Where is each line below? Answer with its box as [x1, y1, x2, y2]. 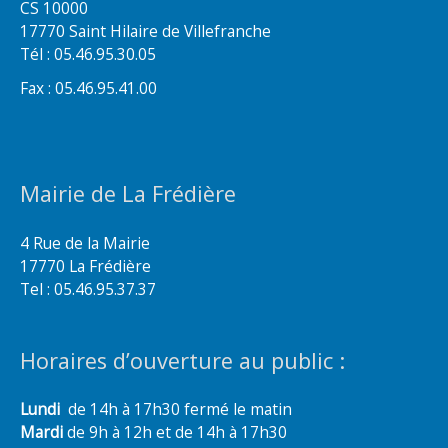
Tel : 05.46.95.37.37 [20, 278, 156, 301]
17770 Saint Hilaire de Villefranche [20, 19, 271, 42]
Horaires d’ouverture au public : [20, 345, 345, 375]
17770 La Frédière [20, 255, 151, 278]
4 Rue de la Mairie [20, 232, 150, 255]
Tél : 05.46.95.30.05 [20, 42, 156, 65]
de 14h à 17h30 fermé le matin [60, 398, 292, 421]
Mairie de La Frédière [20, 179, 236, 209]
